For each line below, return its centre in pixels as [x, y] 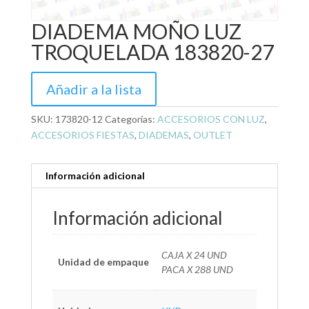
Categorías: [131, 119]
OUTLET [212, 135]
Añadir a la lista [93, 89]
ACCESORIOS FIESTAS [82, 135]
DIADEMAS [163, 135]
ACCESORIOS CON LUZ [211, 119]
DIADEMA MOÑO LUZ [136, 31]
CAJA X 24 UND [194, 255]
